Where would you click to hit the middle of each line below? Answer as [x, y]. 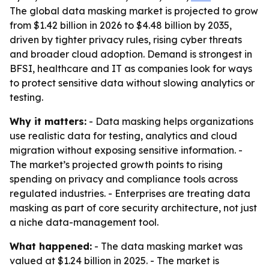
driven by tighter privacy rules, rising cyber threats [126, 40]
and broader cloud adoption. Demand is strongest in [131, 54]
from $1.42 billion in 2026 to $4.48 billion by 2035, [121, 25]
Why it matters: [48, 121]
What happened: [51, 246]
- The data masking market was [167, 246]
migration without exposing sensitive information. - [126, 150]
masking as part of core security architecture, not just [133, 208]
